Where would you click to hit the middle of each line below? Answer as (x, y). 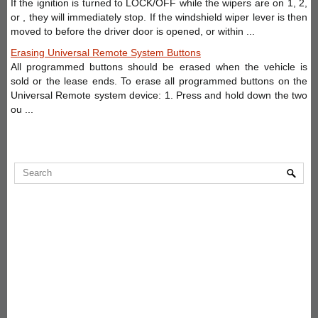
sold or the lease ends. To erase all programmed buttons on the (159, 81)
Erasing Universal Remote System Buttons (106, 52)
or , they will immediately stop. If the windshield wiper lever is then (159, 17)
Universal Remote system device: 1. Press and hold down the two (159, 95)
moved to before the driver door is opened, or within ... (133, 31)
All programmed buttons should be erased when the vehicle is (159, 66)
